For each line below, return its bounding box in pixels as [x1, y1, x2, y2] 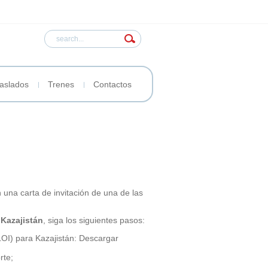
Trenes [48, 79, 74, 89]
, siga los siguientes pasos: [43, 215, 145, 225]
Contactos [93, 79, 132, 89]
